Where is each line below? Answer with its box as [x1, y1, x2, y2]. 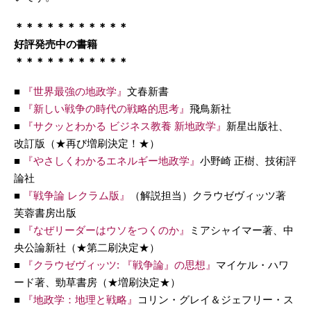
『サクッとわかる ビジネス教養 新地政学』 [23, 119, 226, 132]
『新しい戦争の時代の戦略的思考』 [23, 102, 190, 115]
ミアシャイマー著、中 [190, 224, 294, 236]
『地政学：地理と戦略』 [23, 293, 137, 305]
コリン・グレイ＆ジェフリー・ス [137, 293, 294, 305]
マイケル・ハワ [216, 258, 289, 271]
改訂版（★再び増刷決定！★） [14, 137, 160, 149]
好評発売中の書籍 [14, 37, 97, 50]
